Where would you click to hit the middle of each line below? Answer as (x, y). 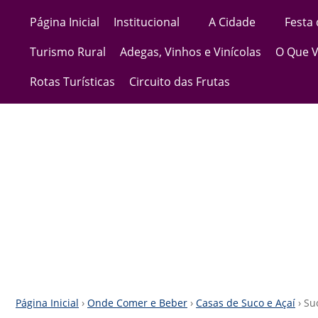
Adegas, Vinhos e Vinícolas (191, 52)
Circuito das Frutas (180, 82)
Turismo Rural (68, 52)
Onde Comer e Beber (137, 303)
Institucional (147, 22)
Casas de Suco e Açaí (246, 303)
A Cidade (232, 22)
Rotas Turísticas (72, 82)
